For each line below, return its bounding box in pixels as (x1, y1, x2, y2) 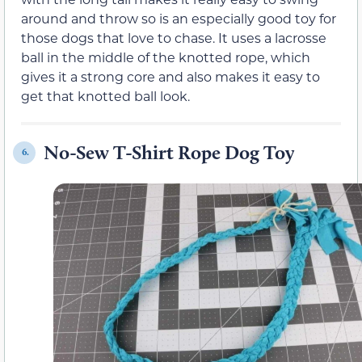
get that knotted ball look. (21, 86, 190, 104)
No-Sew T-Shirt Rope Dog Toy (44, 140, 294, 164)
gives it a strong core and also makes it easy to (21, 67, 320, 85)
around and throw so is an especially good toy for (21, 9, 336, 27)
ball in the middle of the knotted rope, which (21, 48, 310, 65)
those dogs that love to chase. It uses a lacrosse (21, 28, 326, 46)
